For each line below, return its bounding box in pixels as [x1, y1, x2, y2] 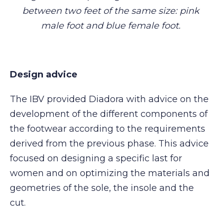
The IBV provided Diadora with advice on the [10, 93, 209, 105]
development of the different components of [10, 108, 208, 119]
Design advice [10, 69, 77, 80]
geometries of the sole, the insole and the [10, 182, 194, 193]
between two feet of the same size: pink [22, 5, 199, 16]
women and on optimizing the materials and [10, 167, 210, 179]
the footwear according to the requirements [10, 123, 205, 134]
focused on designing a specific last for [10, 152, 182, 164]
